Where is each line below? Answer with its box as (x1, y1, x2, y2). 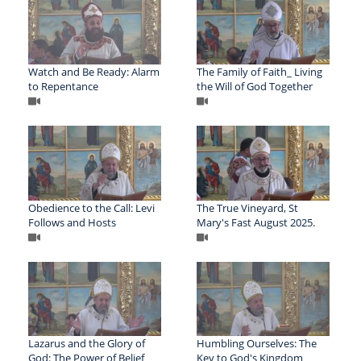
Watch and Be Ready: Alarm (28, 64, 160, 79)
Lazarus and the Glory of (28, 336, 145, 351)
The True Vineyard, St (196, 200, 298, 215)
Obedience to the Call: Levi (28, 200, 155, 215)
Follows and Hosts (28, 214, 116, 230)
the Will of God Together (196, 78, 313, 93)
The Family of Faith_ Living (196, 64, 322, 79)
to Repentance (28, 78, 98, 93)
